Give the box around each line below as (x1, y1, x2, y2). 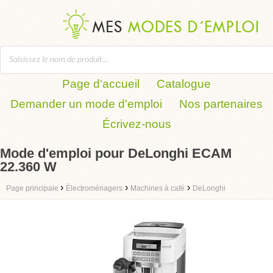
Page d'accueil (62, 77, 140, 90)
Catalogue (157, 77, 211, 90)
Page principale (6, 184, 60, 193)
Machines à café (130, 184, 185, 193)
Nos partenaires (179, 97, 263, 110)
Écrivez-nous (102, 118, 171, 130)
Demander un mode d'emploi (10, 97, 162, 110)
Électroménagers (66, 184, 122, 193)
